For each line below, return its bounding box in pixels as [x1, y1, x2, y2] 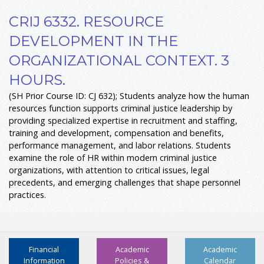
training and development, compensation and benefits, [9, 127, 224, 139]
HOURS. [9, 71, 65, 89]
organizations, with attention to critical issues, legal [9, 164, 209, 176]
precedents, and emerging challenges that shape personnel [9, 177, 240, 189]
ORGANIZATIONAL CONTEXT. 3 [9, 52, 229, 70]
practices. [9, 189, 46, 201]
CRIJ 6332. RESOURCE [9, 13, 164, 31]
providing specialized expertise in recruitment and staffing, [9, 115, 237, 127]
